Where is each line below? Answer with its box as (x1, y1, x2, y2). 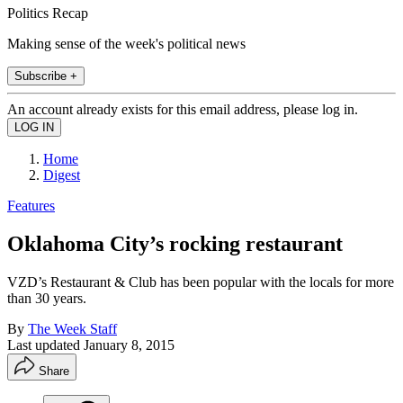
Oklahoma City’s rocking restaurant (7, 231, 343, 255)
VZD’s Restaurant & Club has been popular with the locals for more (7, 273, 394, 290)
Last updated (7, 336, 84, 353)
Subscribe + (14, 68, 77, 83)
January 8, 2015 (84, 336, 175, 353)
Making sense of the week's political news (7, 35, 246, 51)
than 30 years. (7, 290, 86, 306)
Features (7, 197, 55, 213)
